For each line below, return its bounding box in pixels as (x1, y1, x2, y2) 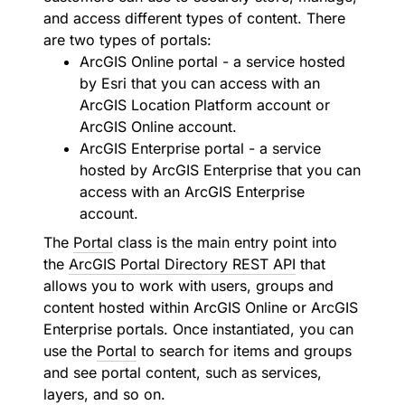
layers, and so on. (43, 385, 165, 403)
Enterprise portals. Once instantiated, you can (43, 320, 353, 338)
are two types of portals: (43, 31, 212, 49)
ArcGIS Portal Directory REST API (69, 255, 296, 273)
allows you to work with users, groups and (43, 277, 334, 295)
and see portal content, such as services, (43, 363, 322, 381)
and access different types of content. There (43, 9, 345, 27)
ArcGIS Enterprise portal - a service (80, 139, 321, 157)
